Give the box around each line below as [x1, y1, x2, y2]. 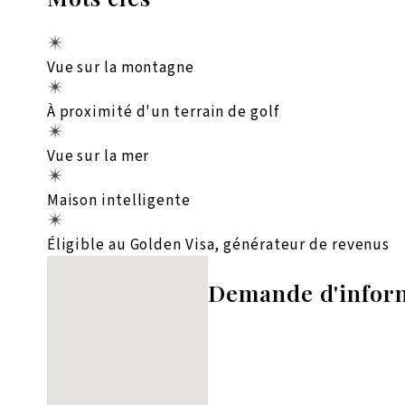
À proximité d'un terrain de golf [46, 100, 279, 124]
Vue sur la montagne [46, 56, 194, 80]
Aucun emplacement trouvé [46, 256, 209, 276]
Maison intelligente [46, 189, 191, 212]
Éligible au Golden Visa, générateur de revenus [46, 233, 391, 257]
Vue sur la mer [46, 145, 150, 168]
